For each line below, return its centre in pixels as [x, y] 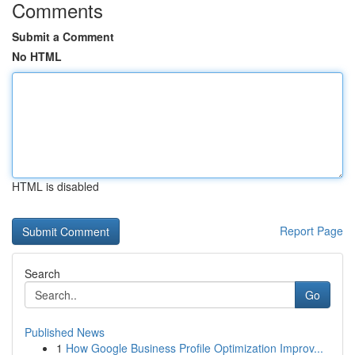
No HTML [37, 56]
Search [42, 273]
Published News [65, 332]
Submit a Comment [63, 36]
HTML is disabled [55, 186]
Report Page [311, 231]
